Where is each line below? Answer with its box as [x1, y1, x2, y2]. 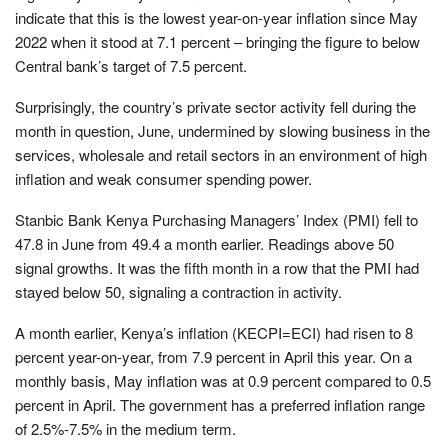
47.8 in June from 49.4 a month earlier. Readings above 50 [15, 232, 394, 254]
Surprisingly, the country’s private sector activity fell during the [15, 95, 416, 117]
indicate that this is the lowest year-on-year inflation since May [15, 6, 418, 28]
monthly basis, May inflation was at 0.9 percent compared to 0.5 [15, 369, 431, 391]
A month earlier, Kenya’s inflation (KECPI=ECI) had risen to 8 [15, 321, 413, 343]
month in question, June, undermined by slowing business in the [15, 119, 430, 141]
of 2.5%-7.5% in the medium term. [15, 417, 236, 439]
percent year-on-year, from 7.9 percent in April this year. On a [15, 345, 412, 367]
